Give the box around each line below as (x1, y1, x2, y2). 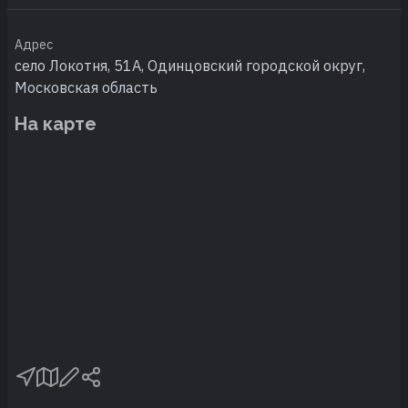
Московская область (15, 78, 158, 97)
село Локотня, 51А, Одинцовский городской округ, (15, 56, 365, 76)
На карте (15, 113, 97, 136)
